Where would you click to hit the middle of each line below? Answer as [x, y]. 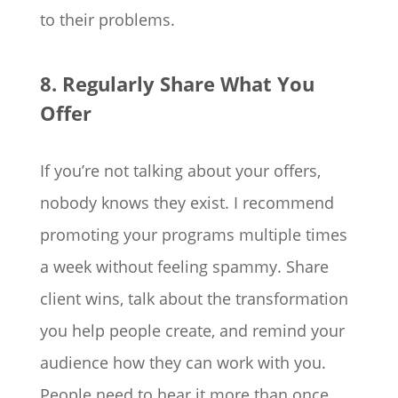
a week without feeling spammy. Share [184, 267]
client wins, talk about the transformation [194, 299]
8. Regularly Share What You [177, 84]
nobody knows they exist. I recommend [187, 203]
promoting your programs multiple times [193, 235]
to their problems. [107, 20]
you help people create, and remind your [192, 331]
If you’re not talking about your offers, [180, 171]
